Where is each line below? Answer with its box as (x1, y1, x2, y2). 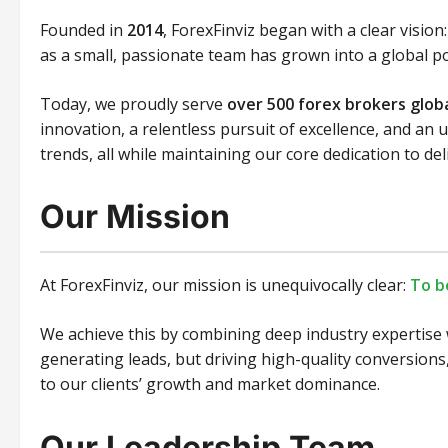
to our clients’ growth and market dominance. (40, 373, 380, 396)
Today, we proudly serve (40, 92, 227, 115)
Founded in (40, 18, 127, 41)
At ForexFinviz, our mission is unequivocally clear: (40, 274, 410, 297)
